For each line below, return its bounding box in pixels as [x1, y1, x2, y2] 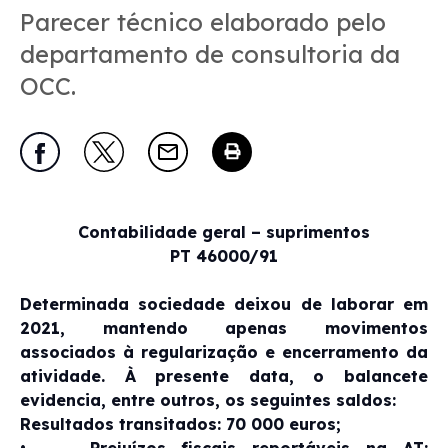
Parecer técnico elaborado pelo [20, 6, 386, 37]
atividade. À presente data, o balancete [20, 365, 428, 386]
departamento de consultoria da [20, 38, 400, 69]
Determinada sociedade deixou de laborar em [20, 293, 428, 314]
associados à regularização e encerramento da [20, 341, 428, 362]
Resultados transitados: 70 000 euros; [20, 413, 341, 434]
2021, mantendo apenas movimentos [20, 317, 428, 338]
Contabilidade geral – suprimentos [78, 221, 370, 242]
